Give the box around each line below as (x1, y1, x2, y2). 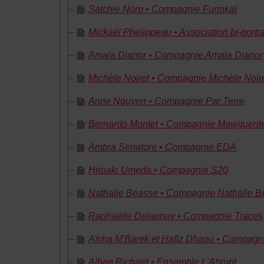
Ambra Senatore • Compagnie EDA (88, 142, 236, 152)
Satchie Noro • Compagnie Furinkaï (88, 4, 237, 14)
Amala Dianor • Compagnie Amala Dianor (88, 50, 263, 60)
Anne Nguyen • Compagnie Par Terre (88, 96, 245, 106)
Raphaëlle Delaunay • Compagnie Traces (88, 211, 263, 221)
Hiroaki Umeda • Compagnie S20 (88, 165, 228, 175)
